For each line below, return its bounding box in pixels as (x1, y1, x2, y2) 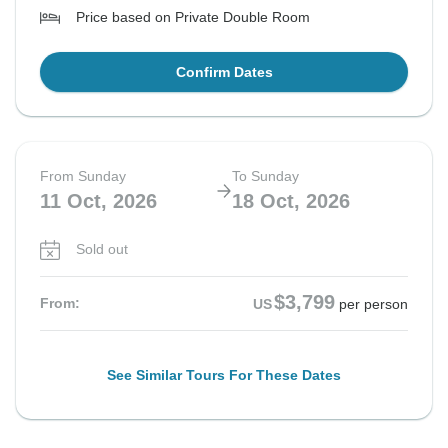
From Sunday (40, 168, 126, 185)
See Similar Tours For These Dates (107, 367, 341, 384)
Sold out (76, 241, 128, 258)
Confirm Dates (175, 64, 273, 81)
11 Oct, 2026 (40, 190, 157, 213)
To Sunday (232, 168, 299, 185)
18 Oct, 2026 (232, 190, 350, 213)
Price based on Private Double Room (76, 9, 310, 26)
